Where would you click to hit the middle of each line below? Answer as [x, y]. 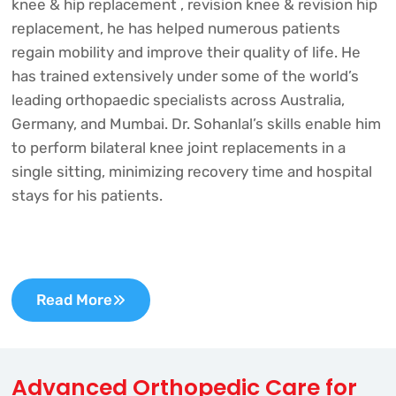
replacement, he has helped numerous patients [175, 28]
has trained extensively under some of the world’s [185, 76]
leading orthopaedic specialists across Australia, [178, 99]
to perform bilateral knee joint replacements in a [178, 147]
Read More [74, 299]
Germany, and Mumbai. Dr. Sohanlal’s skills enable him [196, 123]
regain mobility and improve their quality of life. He [186, 52]
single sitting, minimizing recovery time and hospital [191, 171]
